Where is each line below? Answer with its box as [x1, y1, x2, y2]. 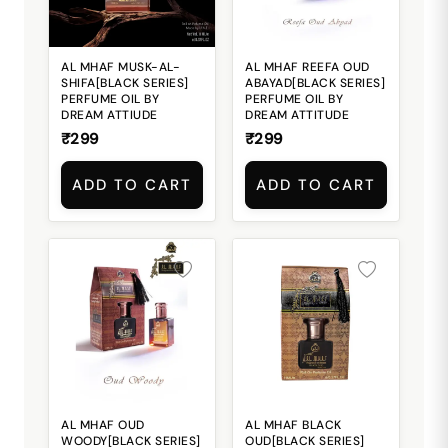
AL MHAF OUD [61, 417, 145, 433]
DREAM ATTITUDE [245, 107, 349, 123]
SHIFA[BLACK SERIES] [61, 75, 189, 91]
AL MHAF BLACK [245, 417, 342, 433]
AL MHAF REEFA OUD [245, 59, 370, 75]
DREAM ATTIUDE [61, 107, 158, 123]
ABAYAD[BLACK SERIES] [245, 75, 385, 91]
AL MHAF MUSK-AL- [61, 59, 180, 75]
